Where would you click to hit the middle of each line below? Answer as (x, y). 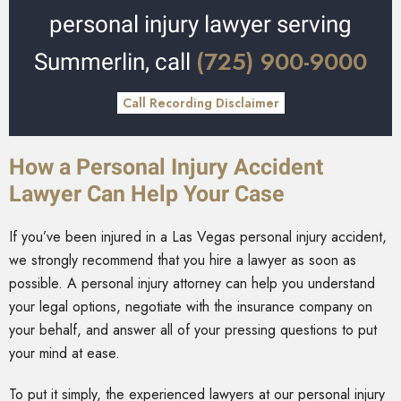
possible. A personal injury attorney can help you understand (192, 284)
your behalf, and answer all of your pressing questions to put (193, 330)
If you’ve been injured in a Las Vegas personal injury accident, (198, 237)
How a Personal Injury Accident (166, 167)
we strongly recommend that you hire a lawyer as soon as (183, 260)
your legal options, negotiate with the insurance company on (191, 307)
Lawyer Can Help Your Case (147, 194)
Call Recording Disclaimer (200, 103)
